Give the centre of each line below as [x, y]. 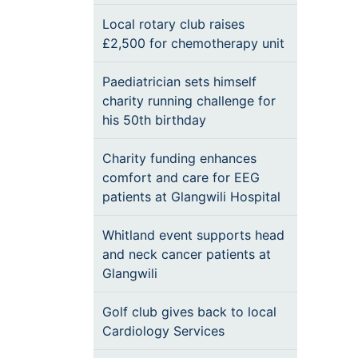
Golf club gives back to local [189, 312]
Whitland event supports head [193, 235]
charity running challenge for [189, 101]
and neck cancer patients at [187, 254]
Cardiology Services [163, 331]
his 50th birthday [154, 120]
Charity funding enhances [179, 158]
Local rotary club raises [173, 24]
